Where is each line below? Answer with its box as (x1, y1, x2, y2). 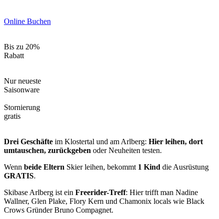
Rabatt (4, 51, 24, 60)
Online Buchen (4, 17, 51, 26)
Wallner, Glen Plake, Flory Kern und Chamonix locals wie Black (4, 197, 204, 206)
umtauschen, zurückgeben (4, 146, 91, 155)
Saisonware (4, 86, 40, 94)
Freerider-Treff (73, 188, 126, 197)
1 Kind (136, 163, 160, 172)
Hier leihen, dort (147, 137, 203, 146)
